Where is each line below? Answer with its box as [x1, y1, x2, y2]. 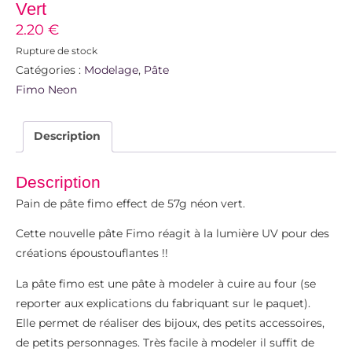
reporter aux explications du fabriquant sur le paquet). [16, 296, 310, 310]
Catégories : [16, 62, 84, 77]
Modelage [84, 62, 138, 77]
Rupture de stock [16, 44, 97, 57]
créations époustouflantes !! [16, 247, 168, 260]
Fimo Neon [16, 82, 77, 97]
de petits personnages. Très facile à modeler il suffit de [16, 335, 314, 349]
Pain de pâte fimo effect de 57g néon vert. [16, 196, 245, 210]
